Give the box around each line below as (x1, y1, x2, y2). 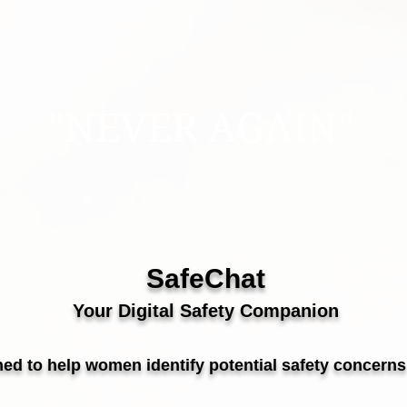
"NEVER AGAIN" (48, 104, 354, 152)
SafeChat (145, 263, 265, 293)
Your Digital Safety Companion (72, 301, 339, 321)
